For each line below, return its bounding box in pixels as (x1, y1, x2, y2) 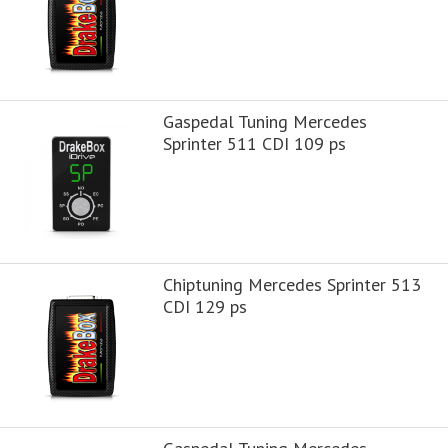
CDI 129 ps (162, 295, 247, 319)
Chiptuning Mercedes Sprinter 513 (162, 273, 421, 297)
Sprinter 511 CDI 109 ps (162, 131, 346, 155)
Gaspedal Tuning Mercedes (162, 109, 367, 133)
